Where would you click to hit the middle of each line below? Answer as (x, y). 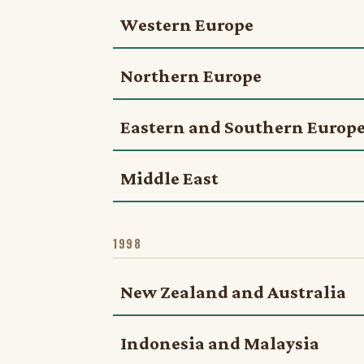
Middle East (169, 178)
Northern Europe (191, 75)
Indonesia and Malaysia (219, 343)
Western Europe (186, 25)
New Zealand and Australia (233, 292)
